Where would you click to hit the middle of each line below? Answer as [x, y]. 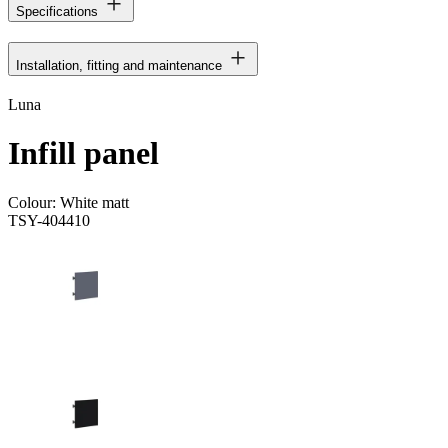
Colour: [34, 202]
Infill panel [83, 153]
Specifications [57, 11]
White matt [94, 202]
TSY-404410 [49, 220]
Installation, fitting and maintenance [119, 65]
